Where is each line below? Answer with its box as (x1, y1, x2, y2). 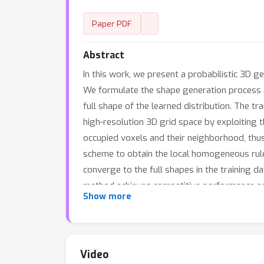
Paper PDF (92, 18, 132, 29)
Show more (83, 191, 131, 202)
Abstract (83, 49, 124, 61)
